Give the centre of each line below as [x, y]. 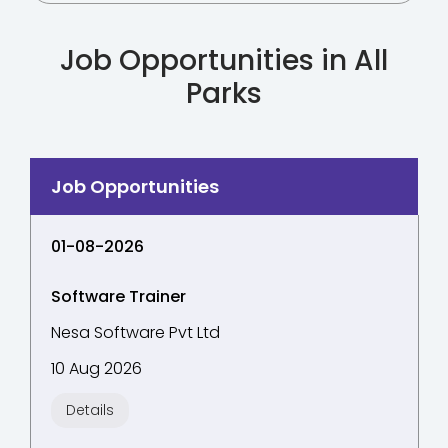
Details [90, 410]
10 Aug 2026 [96, 368]
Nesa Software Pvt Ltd [135, 332]
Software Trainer [118, 296]
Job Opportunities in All [224, 60]
